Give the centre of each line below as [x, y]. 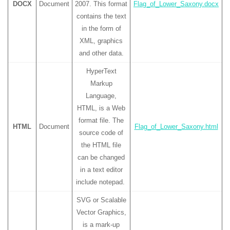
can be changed [101, 157]
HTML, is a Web [101, 108]
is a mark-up [101, 224]
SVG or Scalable [101, 200]
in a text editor [101, 169]
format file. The [101, 120]
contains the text [101, 16]
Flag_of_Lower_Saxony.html [176, 126]
